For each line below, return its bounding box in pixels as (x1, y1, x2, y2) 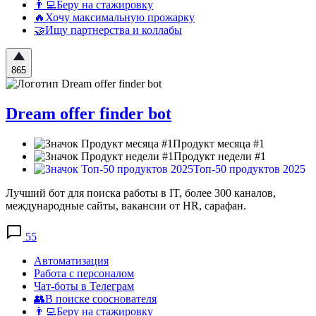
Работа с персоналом (34, 267, 134, 280)
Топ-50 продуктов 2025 (193, 163, 305, 176)
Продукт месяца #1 (173, 138, 265, 150)
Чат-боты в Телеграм (34, 280, 134, 293)
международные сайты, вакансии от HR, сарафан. (6, 200, 246, 212)
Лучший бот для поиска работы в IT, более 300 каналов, (6, 187, 276, 200)
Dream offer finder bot (6, 104, 171, 123)
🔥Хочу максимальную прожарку (34, 11, 195, 24)
